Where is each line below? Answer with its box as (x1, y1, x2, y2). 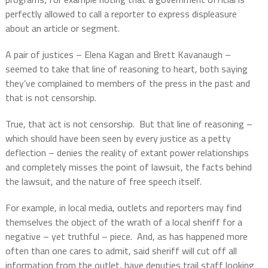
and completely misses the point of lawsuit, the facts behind (5, 160, 252, 175)
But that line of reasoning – (139, 117, 252, 132)
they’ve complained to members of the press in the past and (5, 76, 250, 91)
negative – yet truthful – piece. (5, 229, 132, 244)
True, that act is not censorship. (5, 117, 135, 132)
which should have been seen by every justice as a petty (5, 131, 231, 146)
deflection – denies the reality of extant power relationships (5, 145, 249, 160)
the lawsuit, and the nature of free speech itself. (5, 174, 202, 189)
